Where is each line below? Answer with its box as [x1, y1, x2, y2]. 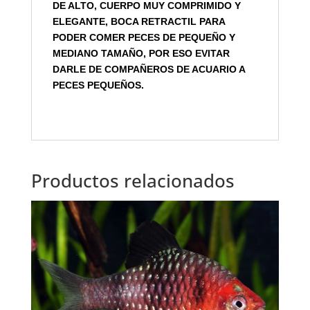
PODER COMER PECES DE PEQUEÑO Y [52, 32, 235, 44]
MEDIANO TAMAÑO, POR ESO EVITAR [52, 48, 230, 60]
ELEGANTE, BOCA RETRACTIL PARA [52, 16, 225, 28]
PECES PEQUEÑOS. [52, 80, 144, 91]
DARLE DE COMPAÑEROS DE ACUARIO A [52, 64, 245, 75]
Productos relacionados [30, 168, 235, 194]
